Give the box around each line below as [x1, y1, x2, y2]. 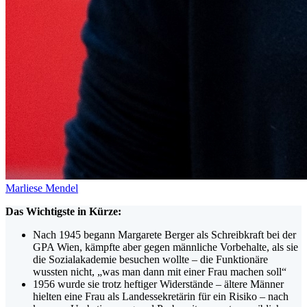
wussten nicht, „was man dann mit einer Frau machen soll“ [33, 265, 286, 278]
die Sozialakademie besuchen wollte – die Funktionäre [33, 253, 268, 265]
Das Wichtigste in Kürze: [5, 205, 121, 217]
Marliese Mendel [5, 182, 78, 194]
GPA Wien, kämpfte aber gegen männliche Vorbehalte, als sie [33, 241, 298, 253]
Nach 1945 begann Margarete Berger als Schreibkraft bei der [33, 228, 296, 241]
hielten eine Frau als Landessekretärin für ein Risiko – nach [33, 290, 288, 302]
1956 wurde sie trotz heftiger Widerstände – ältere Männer [33, 278, 284, 290]
